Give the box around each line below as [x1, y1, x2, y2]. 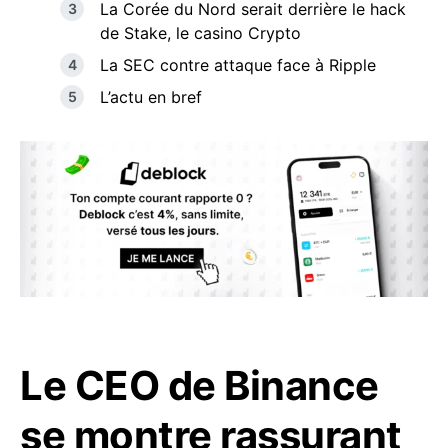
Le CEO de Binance [20, 361, 379, 411]
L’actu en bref [100, 87, 202, 107]
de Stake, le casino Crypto [100, 23, 301, 43]
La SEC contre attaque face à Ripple [100, 55, 376, 75]
